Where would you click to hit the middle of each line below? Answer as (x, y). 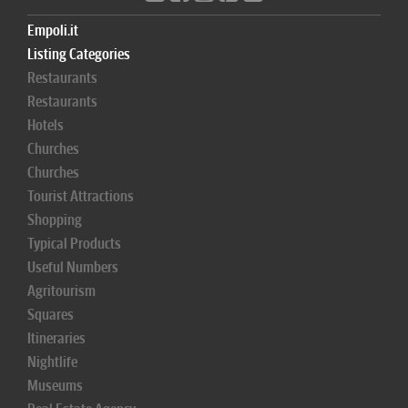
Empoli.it (53, 31)
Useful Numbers (73, 267)
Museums (55, 386)
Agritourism (61, 291)
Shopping (55, 220)
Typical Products (74, 244)
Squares (51, 315)
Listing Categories (79, 54)
